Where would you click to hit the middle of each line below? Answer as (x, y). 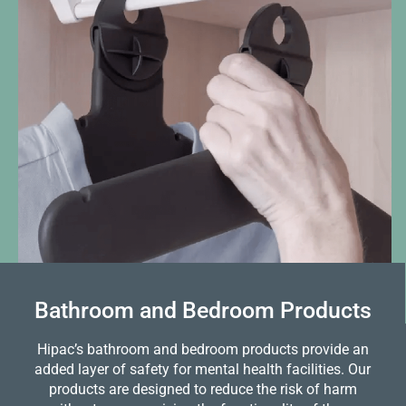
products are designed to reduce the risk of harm (203, 390)
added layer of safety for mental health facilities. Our (203, 370)
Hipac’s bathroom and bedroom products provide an (203, 350)
